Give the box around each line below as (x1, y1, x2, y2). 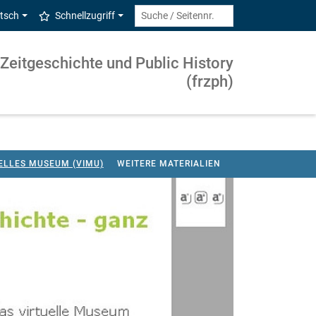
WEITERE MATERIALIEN (116, 158, 221, 169)
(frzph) (186, 73, 233, 91)
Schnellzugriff (55, 10, 116, 21)
